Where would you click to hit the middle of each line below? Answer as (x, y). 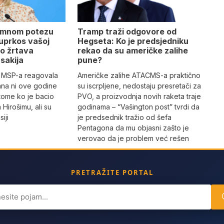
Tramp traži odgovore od (127, 31)
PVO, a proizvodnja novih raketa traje (139, 96)
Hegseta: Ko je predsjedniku (133, 41)
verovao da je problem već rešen (133, 138)
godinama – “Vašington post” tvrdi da (138, 106)
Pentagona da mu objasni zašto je (133, 127)
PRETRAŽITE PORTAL (112, 172)
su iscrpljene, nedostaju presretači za (139, 85)
